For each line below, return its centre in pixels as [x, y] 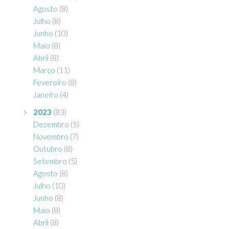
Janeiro [46, 95]
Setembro [50, 161]
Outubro [48, 149]
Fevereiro [50, 83]
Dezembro [51, 124]
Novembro [51, 137]
